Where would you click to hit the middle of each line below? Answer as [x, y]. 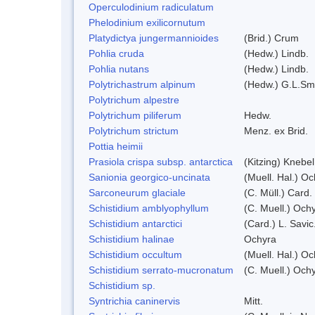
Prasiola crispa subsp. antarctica [161, 161]
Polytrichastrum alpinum [142, 84]
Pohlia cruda [116, 53]
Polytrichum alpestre [134, 99]
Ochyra [260, 239]
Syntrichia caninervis [134, 301]
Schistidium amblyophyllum [149, 208]
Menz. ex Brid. [276, 130]
